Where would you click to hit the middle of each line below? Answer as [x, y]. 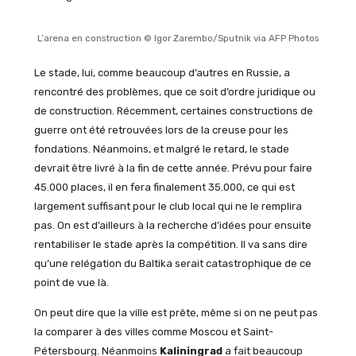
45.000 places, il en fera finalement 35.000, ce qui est [164, 187]
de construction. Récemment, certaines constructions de [173, 110]
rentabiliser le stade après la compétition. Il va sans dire [170, 244]
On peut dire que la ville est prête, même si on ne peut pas [176, 313]
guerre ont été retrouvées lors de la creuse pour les [161, 130]
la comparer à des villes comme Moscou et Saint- [153, 332]
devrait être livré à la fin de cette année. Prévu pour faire [173, 168]
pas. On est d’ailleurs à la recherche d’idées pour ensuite [172, 225]
